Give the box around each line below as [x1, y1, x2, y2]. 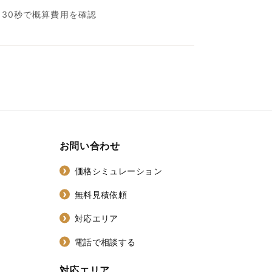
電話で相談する [74, 236, 136, 247]
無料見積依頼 [74, 189, 127, 200]
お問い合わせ [59, 140, 120, 152]
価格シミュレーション [74, 165, 162, 176]
